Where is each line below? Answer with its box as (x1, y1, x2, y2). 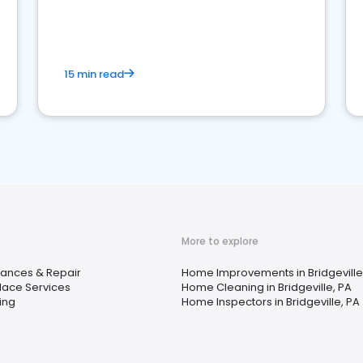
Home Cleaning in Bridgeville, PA (181, 280, 352, 295)
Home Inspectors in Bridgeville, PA (181, 294, 360, 310)
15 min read (64, 66, 124, 82)
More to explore (181, 234, 258, 248)
